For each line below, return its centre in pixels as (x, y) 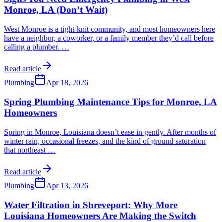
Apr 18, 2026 (67, 82)
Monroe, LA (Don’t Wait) (56, 9)
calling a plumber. (33, 47)
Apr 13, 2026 (67, 186)
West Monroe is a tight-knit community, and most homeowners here (110, 29)
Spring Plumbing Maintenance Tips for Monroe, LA (111, 102)
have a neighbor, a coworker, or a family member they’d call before (109, 38)
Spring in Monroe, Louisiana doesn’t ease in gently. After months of (110, 132)
